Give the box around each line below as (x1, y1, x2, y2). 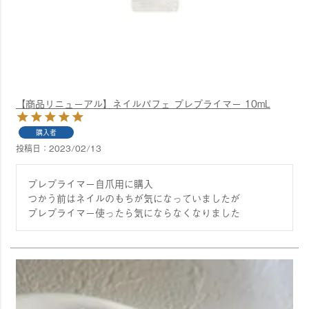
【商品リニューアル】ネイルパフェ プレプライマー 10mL (16, 96, 270, 110)
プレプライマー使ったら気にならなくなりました (28, 205, 243, 219)
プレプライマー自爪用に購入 (28, 176, 153, 190)
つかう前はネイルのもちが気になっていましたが (28, 190, 240, 205)
